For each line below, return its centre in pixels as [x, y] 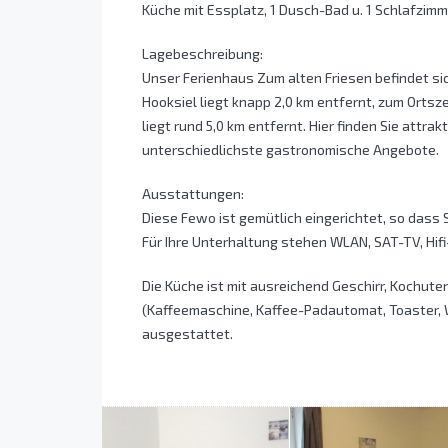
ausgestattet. [187, 334]
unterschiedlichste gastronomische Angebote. [290, 150]
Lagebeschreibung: [202, 54]
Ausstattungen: [193, 194]
